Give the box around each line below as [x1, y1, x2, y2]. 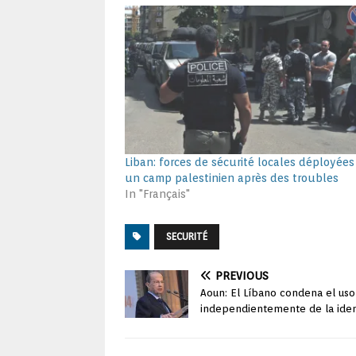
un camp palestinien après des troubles [125, 171, 339, 184]
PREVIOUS [215, 269, 269, 282]
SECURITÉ [166, 230, 207, 242]
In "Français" [125, 187, 190, 200]
